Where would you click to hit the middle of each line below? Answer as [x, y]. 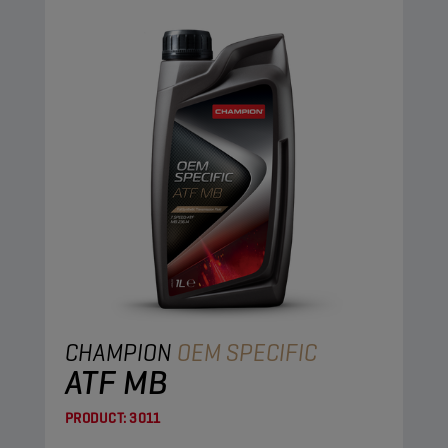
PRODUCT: [95, 418]
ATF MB [116, 382]
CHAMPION [121, 352]
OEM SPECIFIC [247, 352]
